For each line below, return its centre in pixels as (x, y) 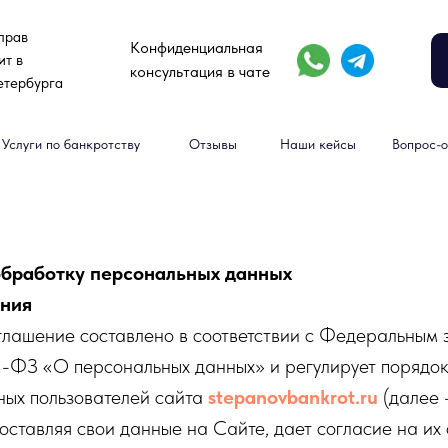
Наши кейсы (318, 143)
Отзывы (213, 143)
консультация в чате (200, 71)
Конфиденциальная (196, 47)
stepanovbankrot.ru (293, 397)
